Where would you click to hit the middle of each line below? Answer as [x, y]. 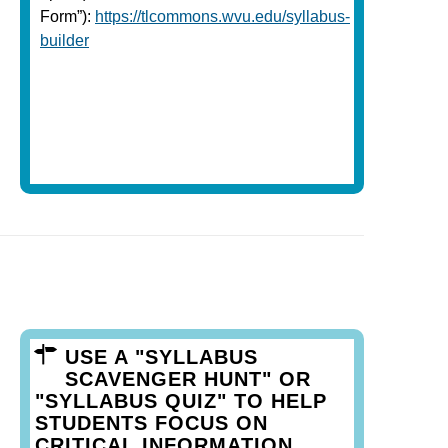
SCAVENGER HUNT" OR [188, 378]
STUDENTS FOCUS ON [151, 422]
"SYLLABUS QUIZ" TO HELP [181, 400]
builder [64, 40]
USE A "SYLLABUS [161, 356]
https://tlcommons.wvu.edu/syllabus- [222, 16]
